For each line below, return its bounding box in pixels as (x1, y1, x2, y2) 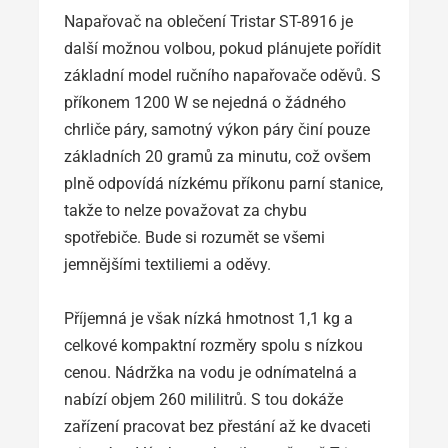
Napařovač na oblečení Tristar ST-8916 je (64, 11, 353, 31)
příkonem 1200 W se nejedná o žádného (64, 92, 346, 112)
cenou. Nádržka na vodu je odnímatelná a (64, 362, 357, 382)
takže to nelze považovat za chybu (64, 200, 307, 220)
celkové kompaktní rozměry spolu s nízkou (64, 335, 363, 355)
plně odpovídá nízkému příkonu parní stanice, (64, 173, 383, 193)
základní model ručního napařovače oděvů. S (64, 65, 381, 85)
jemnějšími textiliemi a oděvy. (64, 254, 271, 274)
